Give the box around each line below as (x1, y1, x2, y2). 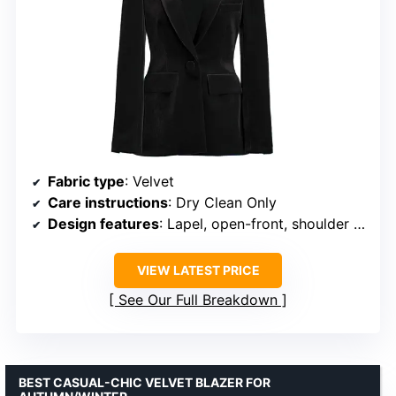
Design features (48, 215, 159, 233)
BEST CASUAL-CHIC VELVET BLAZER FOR (19, 375, 270, 391)
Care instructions (48, 194, 168, 212)
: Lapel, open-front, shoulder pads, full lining (159, 215, 354, 233)
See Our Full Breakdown (118, 291, 278, 309)
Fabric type (48, 172, 125, 191)
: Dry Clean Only (168, 194, 277, 212)
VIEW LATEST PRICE (136, 263, 260, 278)
